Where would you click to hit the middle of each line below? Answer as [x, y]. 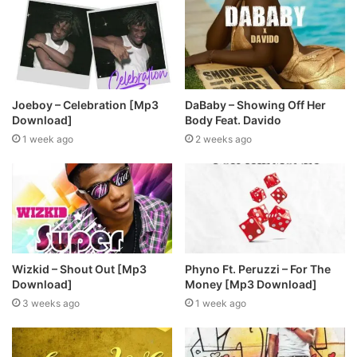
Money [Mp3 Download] [251, 284]
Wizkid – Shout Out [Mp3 [79, 269]
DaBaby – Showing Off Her [255, 104]
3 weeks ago [51, 303]
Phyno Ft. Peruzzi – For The [258, 269]
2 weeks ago [224, 139]
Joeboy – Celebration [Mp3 [85, 104]
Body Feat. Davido [233, 120]
